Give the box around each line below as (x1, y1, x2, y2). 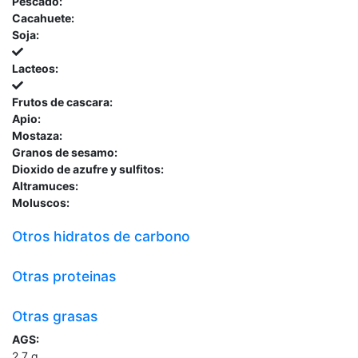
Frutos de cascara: (12, 94, 113, 109)
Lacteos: (12, 61, 58, 75)
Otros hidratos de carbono (12, 227, 190, 245)
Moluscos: (12, 195, 70, 209)
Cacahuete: (12, 10, 74, 25)
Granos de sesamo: (12, 145, 117, 159)
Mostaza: (12, 128, 62, 142)
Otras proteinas (12, 267, 116, 284)
